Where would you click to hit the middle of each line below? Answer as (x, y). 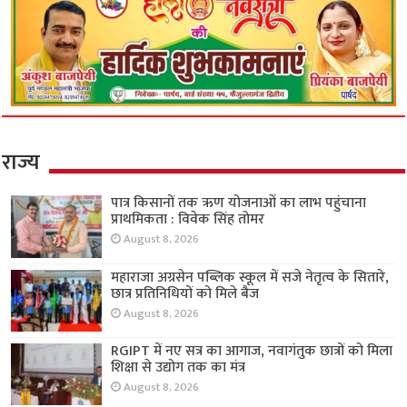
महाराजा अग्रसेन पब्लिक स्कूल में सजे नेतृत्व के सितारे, (250, 277)
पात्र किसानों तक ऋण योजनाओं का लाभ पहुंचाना (239, 203)
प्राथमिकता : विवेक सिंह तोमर (188, 220)
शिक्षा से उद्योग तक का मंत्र (179, 367)
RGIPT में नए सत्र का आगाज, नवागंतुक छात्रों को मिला (252, 351)
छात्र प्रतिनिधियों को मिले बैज (185, 293)
